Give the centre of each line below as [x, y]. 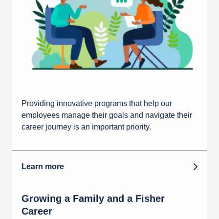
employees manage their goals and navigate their [107, 115]
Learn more [43, 167]
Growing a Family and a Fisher [93, 199]
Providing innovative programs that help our [97, 104]
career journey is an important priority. [86, 127]
